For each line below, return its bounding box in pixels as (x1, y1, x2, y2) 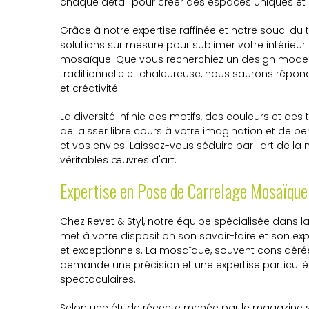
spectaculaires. (60, 272, 136, 286)
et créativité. (60, 81, 120, 95)
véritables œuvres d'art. (60, 153, 177, 167)
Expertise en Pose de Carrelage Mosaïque (60, 177, 308, 204)
